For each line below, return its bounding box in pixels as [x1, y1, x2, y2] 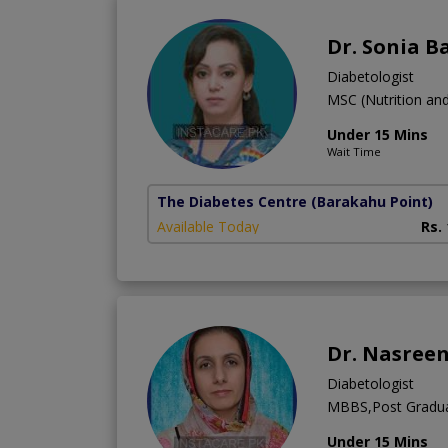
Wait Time [327, 143, 381, 159]
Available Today [157, 216, 259, 236]
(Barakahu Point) [311, 191, 433, 211]
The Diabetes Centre [157, 191, 307, 211]
